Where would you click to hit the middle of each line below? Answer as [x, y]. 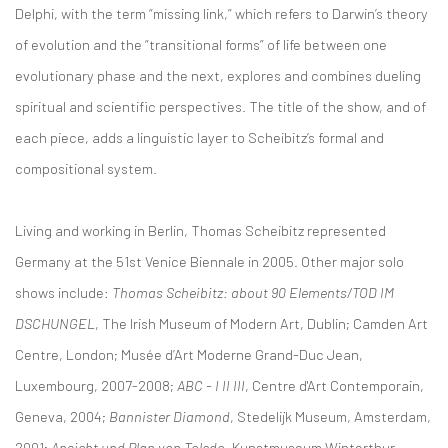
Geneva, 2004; [62, 416]
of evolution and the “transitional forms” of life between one [201, 44]
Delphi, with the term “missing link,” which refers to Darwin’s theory [221, 13]
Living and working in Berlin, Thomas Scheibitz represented [200, 230]
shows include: [63, 292]
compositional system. [86, 168]
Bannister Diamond [169, 416]
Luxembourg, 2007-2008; [96, 385]
